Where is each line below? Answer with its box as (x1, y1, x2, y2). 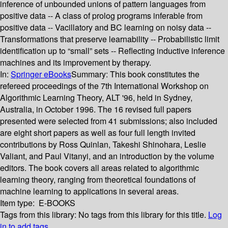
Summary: (71, 68, 110, 80)
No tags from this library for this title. (78, 209, 206, 221)
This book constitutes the (110, 68, 199, 80)
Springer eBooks (11, 68, 71, 80)
